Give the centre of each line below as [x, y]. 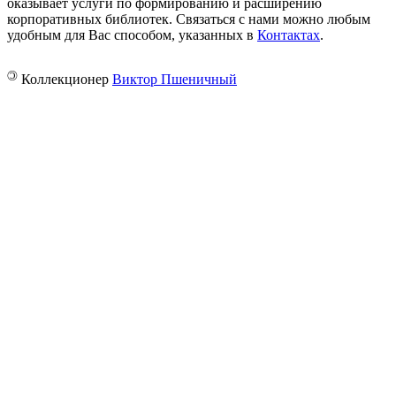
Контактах [289, 35]
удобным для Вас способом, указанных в [132, 35]
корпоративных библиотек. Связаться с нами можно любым [189, 19]
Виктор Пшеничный [175, 80]
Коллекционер [65, 80]
